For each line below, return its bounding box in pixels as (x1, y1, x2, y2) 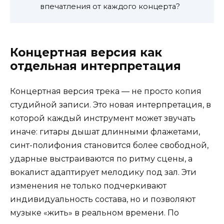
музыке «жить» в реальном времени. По (10, 207, 179, 217)
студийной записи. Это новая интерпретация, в (10, 99, 211, 109)
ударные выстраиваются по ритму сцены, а (10, 153, 192, 163)
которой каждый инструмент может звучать (10, 113, 195, 123)
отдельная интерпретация (10, 58, 181, 73)
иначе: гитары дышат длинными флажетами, (10, 126, 200, 136)
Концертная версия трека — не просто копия (10, 86, 201, 96)
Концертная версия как (10, 45, 162, 59)
